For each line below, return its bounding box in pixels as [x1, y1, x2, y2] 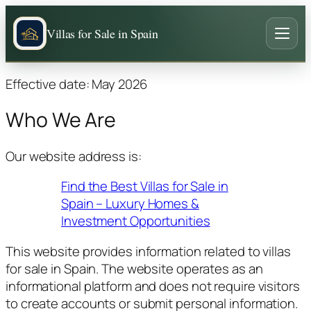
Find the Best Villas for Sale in [61, 177, 228, 196]
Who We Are [6, 106, 116, 134]
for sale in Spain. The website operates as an [6, 259, 263, 278]
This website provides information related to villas [6, 242, 291, 260]
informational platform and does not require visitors [6, 276, 300, 295]
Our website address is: [6, 146, 142, 165]
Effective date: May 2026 [6, 74, 147, 93]
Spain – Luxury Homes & [61, 194, 199, 213]
